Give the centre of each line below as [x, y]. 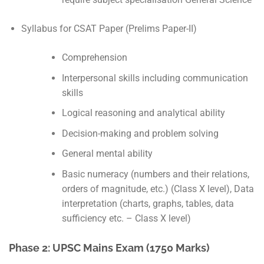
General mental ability [107, 154]
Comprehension [94, 58]
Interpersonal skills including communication [155, 78]
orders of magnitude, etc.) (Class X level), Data [158, 189]
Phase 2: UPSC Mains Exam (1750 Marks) [109, 248]
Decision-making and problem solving [140, 133]
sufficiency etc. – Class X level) [126, 219]
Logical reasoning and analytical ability [143, 113]
